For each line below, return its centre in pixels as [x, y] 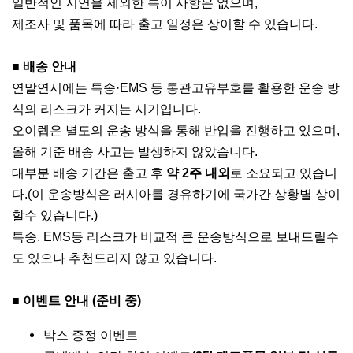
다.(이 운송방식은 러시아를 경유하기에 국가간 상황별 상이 [176, 194]
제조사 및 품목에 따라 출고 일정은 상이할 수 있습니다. [165, 24]
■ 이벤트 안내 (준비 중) [76, 301]
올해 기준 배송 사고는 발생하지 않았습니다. [135, 152]
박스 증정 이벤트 [91, 334]
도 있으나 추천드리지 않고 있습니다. [114, 258]
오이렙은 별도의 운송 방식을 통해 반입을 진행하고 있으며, [176, 130]
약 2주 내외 [198, 173]
